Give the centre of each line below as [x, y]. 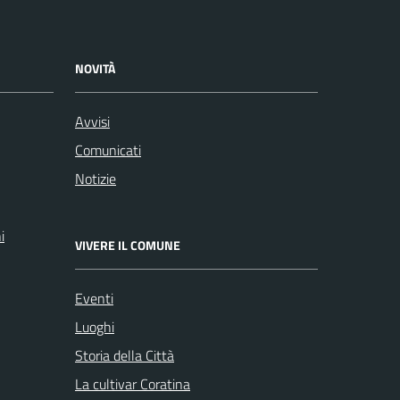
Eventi [94, 299]
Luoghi [95, 327]
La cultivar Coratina [133, 384]
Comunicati [108, 150]
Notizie [96, 179]
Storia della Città [125, 356]
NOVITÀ [95, 69]
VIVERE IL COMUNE [128, 246]
